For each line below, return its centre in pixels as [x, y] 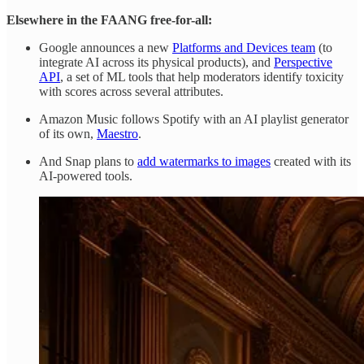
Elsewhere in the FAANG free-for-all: [109, 20]
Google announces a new [106, 48]
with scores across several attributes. [131, 92]
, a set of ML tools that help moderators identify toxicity [202, 77]
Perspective [303, 63]
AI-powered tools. [86, 176]
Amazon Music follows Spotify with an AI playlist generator [194, 119]
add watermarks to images [204, 162]
